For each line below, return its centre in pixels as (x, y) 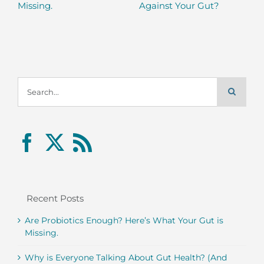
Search (31, 82)
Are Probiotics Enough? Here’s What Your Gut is (124, 221)
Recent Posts (55, 198)
